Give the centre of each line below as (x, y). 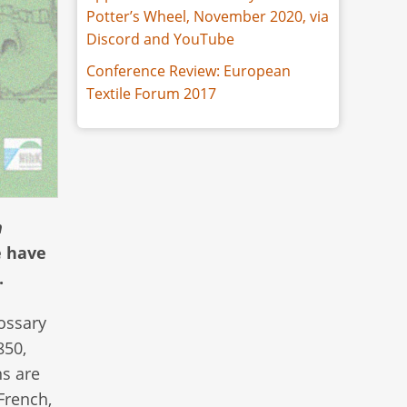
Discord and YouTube (161, 39)
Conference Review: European (189, 70)
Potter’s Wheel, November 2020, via (208, 16)
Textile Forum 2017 (152, 93)
